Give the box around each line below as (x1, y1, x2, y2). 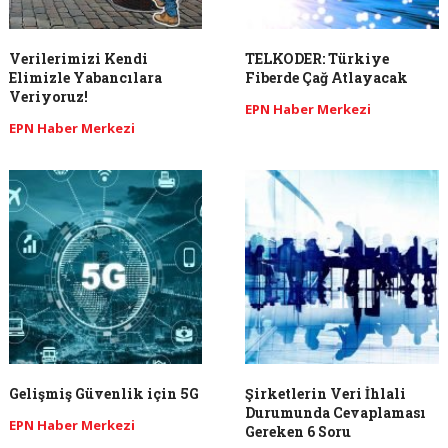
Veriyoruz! (8, 87, 88, 107)
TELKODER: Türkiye (245, 49, 390, 69)
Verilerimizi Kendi (8, 49, 148, 69)
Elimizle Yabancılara (8, 68, 162, 88)
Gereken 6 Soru (245, 421, 352, 441)
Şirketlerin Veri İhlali (245, 383, 407, 403)
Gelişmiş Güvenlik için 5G (8, 383, 199, 403)
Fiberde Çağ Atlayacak (245, 68, 409, 88)
